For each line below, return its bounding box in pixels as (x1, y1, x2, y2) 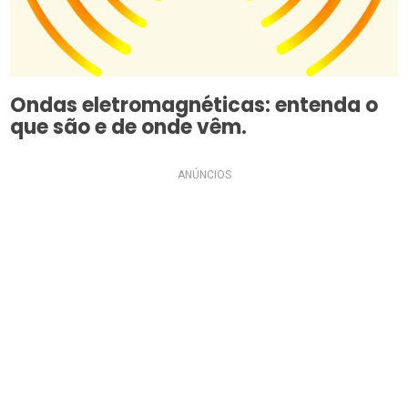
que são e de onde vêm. (10, 113, 248, 142)
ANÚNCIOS (177, 168, 231, 182)
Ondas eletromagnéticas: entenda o (10, 91, 379, 120)
